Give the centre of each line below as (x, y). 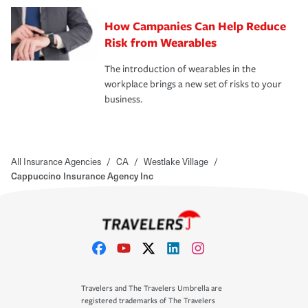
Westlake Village (176, 161)
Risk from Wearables (161, 42)
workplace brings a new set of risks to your (193, 84)
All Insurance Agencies (56, 161)
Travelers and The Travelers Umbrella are (152, 288)
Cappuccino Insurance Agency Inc (82, 175)
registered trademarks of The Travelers (148, 301)
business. (123, 99)
